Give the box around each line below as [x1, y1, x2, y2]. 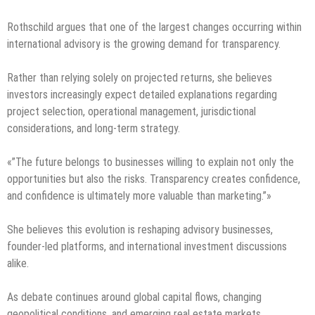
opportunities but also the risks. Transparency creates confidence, [7, 172, 300, 186]
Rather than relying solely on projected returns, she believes [7, 70, 272, 84]
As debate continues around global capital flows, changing [7, 290, 262, 304]
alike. [7, 256, 29, 270]
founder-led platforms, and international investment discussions [7, 239, 287, 253]
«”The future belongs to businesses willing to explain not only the [7, 155, 294, 169]
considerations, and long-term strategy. [7, 121, 180, 135]
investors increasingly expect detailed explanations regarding [7, 87, 277, 101]
